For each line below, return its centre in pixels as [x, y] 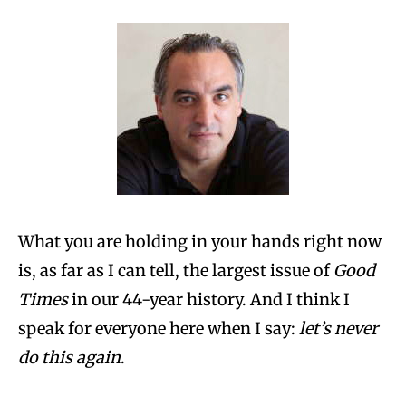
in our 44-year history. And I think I [209, 299]
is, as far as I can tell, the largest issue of [176, 270]
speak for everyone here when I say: [159, 328]
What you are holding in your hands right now [200, 241]
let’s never [338, 328]
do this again [69, 357]
